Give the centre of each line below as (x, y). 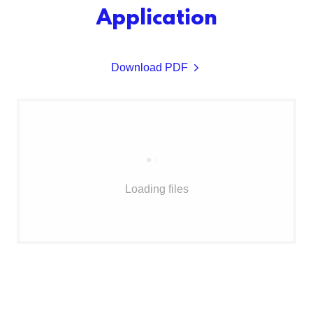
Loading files (156, 189)
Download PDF (150, 68)
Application (156, 20)
